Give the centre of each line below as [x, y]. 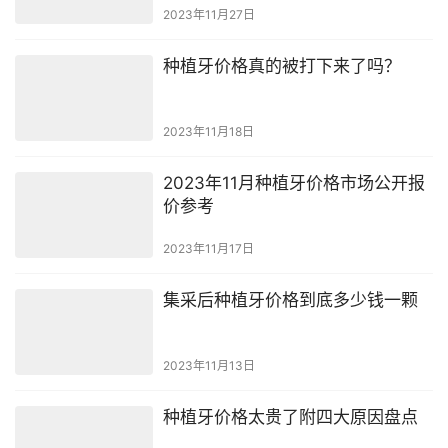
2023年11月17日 [208, 249]
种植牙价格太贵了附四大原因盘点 [290, 417]
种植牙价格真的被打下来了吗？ [281, 65]
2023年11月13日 [208, 366]
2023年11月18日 [208, 131]
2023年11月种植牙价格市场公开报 [293, 182]
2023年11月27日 [208, 14]
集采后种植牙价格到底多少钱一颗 [290, 300]
